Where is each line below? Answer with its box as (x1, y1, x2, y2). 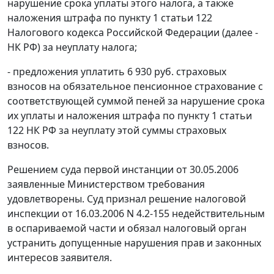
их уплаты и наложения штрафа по (7, 109, 177, 123)
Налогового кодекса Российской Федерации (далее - (7, 26, 258, 40)
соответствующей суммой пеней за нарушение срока (7, 94, 265, 108)
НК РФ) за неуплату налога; (7, 40, 137, 54)
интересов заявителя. (7, 251, 112, 265)
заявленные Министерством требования (7, 177, 205, 191)
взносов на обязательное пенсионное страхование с (7, 80, 263, 94)
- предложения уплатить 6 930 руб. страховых (7, 65, 226, 79)
